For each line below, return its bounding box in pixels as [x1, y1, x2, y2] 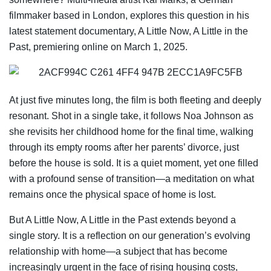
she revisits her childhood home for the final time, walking [9, 126, 253, 137]
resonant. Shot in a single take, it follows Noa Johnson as [9, 110, 253, 121]
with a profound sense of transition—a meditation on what [9, 173, 254, 184]
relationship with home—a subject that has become [9, 246, 227, 256]
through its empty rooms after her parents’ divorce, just [9, 142, 239, 152]
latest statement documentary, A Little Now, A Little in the [9, 25, 248, 36]
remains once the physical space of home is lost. [9, 189, 216, 200]
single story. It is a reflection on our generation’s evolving [9, 230, 250, 241]
